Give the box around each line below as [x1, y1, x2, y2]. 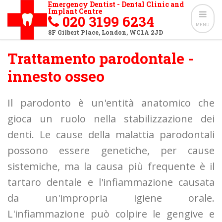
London [102, 28, 126, 36]
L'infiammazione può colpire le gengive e [7, 207, 215, 221]
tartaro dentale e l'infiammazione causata [7, 175, 215, 189]
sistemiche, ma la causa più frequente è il [7, 160, 215, 173]
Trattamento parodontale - [7, 49, 194, 68]
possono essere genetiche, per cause [7, 144, 215, 157]
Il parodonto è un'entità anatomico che [7, 96, 215, 110]
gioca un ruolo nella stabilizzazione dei [7, 112, 215, 125]
